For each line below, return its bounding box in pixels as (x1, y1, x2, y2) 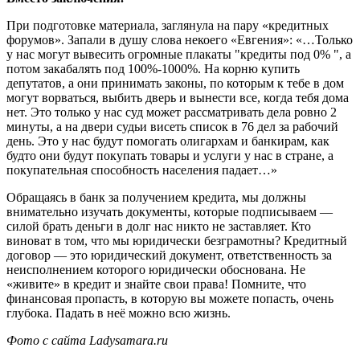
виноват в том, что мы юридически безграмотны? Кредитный (6, 233, 347, 247)
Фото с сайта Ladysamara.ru (6, 333, 168, 347)
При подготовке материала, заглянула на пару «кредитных (6, 18, 329, 32)
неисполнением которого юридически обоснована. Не (6, 262, 305, 276)
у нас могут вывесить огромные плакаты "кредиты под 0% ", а (6, 47, 351, 61)
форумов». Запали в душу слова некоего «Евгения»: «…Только (6, 32, 353, 47)
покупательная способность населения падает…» (6, 162, 277, 177)
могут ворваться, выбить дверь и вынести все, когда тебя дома (6, 90, 349, 104)
